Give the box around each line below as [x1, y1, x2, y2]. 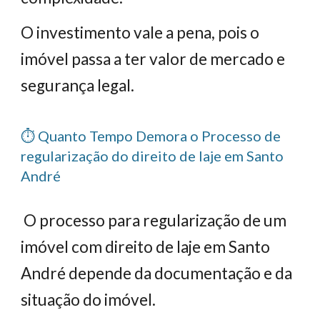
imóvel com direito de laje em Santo [21, 237, 271, 256]
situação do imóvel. [21, 290, 156, 309]
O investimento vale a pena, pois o [21, 23, 260, 42]
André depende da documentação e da [21, 264, 293, 283]
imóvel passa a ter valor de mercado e [21, 49, 286, 69]
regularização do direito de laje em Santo [21, 147, 284, 164]
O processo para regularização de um [21, 211, 287, 230]
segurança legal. [21, 76, 135, 95]
